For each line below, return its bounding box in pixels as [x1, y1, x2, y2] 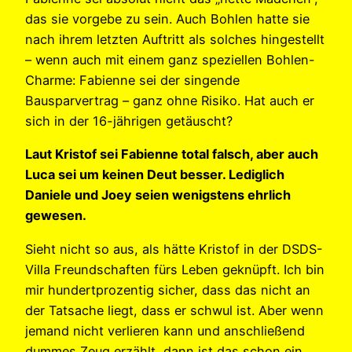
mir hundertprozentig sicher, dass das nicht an [25, 281, 310, 298]
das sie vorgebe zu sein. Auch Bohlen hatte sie [25, 11, 310, 27]
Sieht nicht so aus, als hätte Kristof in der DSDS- [25, 240, 323, 257]
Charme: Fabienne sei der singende [25, 72, 240, 89]
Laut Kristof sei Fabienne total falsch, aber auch [25, 146, 318, 163]
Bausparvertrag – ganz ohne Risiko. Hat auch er [25, 93, 314, 109]
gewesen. [25, 207, 86, 224]
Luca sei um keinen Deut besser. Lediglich [25, 167, 284, 183]
